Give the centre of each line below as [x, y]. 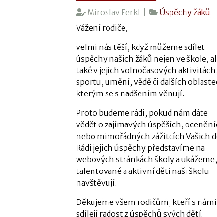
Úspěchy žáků [185, 12]
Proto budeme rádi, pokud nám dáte [142, 113]
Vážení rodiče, [102, 27]
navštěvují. [96, 182]
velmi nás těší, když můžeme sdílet [140, 47]
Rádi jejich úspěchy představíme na [140, 147]
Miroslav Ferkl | [117, 12]
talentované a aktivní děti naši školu [142, 171]
